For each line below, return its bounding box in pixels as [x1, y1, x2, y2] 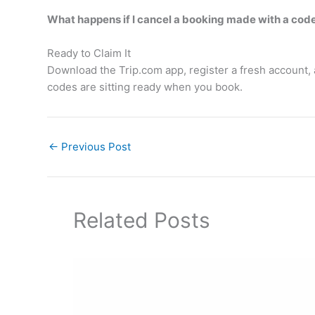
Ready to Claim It [46, 46, 131, 60]
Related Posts [73, 207, 210, 233]
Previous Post [58, 139, 131, 153]
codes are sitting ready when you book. [46, 79, 243, 94]
